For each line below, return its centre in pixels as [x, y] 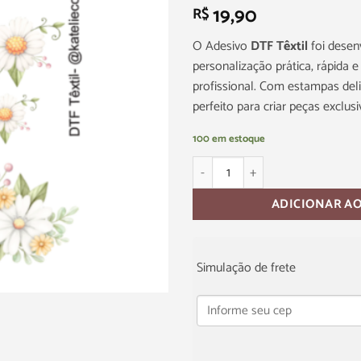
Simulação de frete [246, 268]
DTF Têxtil [281, 46]
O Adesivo [222, 46]
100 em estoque [229, 139]
